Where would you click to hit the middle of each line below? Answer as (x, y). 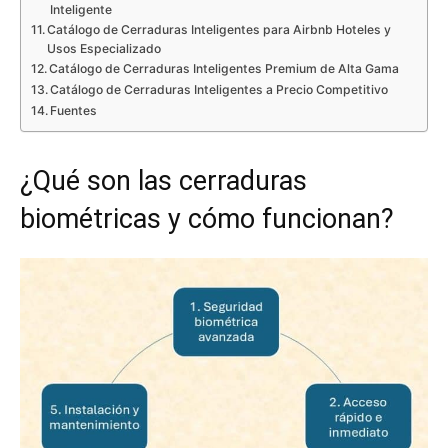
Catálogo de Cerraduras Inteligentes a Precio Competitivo (219, 90)
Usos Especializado (104, 49)
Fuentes (74, 111)
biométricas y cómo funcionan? (207, 219)
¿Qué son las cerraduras (163, 181)
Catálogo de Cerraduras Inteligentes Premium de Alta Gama (224, 69)
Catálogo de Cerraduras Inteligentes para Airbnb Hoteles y (219, 30)
